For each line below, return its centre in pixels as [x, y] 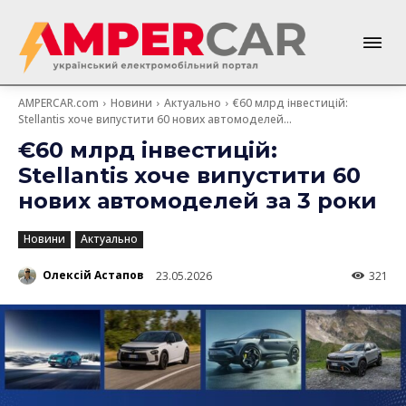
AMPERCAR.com [58, 102]
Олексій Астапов [93, 275]
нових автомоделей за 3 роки [198, 200]
